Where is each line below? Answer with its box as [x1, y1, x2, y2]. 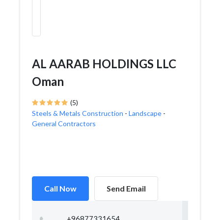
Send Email [107, 184, 146, 193]
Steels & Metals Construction [32, 109, 123, 117]
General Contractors [32, 119, 96, 128]
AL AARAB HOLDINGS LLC [32, 56, 176, 71]
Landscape [129, 109, 162, 117]
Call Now [44, 184, 77, 193]
